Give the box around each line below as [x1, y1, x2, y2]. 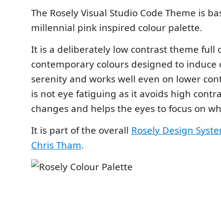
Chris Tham [31, 138, 81, 151]
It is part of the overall [31, 123, 131, 137]
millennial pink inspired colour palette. [31, 21, 202, 34]
